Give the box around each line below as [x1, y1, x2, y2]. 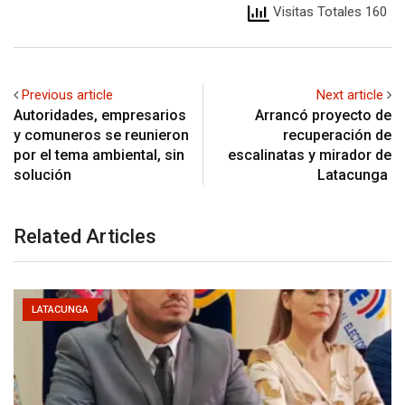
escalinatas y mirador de [228, 146, 391, 164]
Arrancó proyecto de [255, 106, 391, 124]
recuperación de [283, 126, 391, 144]
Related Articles [14, 224, 156, 248]
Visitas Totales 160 [269, 4, 387, 21]
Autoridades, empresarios [14, 106, 186, 124]
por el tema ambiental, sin [14, 146, 184, 164]
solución [14, 165, 71, 184]
